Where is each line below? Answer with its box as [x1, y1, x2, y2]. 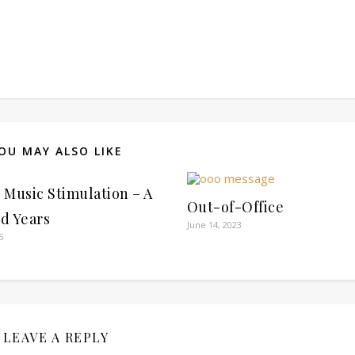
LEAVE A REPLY [2, 329, 109, 345]
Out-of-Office [186, 197, 284, 216]
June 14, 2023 [186, 219, 242, 231]
